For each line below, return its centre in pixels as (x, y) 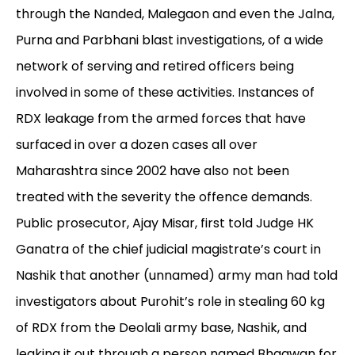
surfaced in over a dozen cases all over (137, 145)
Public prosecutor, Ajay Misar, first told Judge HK (165, 223)
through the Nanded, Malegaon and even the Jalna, (175, 14)
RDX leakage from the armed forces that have (161, 119)
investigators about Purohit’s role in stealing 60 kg (170, 302)
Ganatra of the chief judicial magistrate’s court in (168, 250)
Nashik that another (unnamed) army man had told (177, 276)
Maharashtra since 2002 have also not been (153, 171)
